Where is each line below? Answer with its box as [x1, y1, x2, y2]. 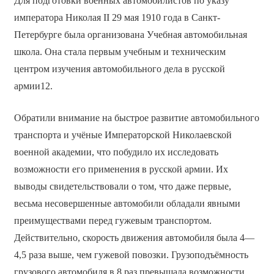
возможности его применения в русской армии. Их [13, 163, 228, 174]
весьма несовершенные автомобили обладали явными [13, 198, 240, 209]
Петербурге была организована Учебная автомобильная [13, 29, 247, 40]
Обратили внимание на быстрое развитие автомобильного [13, 112, 259, 123]
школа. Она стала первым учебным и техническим [13, 46, 226, 57]
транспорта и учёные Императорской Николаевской [13, 129, 232, 140]
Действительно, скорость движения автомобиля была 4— [13, 232, 254, 243]
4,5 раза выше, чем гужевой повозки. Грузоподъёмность [13, 249, 248, 260]
